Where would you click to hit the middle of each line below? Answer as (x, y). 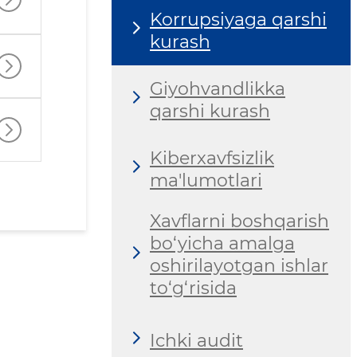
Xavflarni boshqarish (239, 222)
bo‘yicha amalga (222, 244)
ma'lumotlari (206, 180)
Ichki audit (196, 340)
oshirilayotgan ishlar (239, 266)
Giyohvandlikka (218, 88)
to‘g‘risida (193, 288)
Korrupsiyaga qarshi (238, 19)
